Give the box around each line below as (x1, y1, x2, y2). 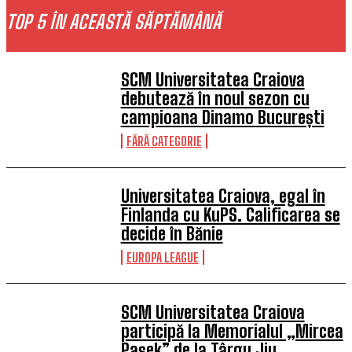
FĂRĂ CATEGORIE (126, 134, 202, 149)
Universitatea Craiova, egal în (120, 185, 325, 207)
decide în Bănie (120, 222, 223, 244)
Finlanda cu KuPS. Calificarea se (120, 203, 340, 225)
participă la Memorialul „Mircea (120, 320, 343, 342)
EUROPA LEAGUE (126, 249, 199, 265)
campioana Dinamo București (120, 107, 324, 129)
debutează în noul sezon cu (120, 88, 310, 110)
